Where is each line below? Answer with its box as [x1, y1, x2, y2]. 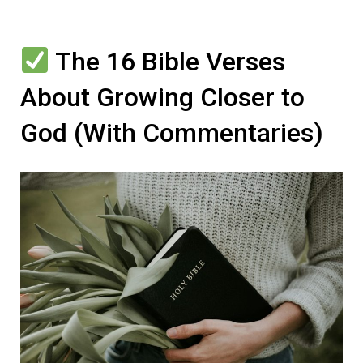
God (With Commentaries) [20, 117, 323, 148]
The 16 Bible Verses [49, 46, 286, 77]
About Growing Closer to [20, 82, 305, 113]
